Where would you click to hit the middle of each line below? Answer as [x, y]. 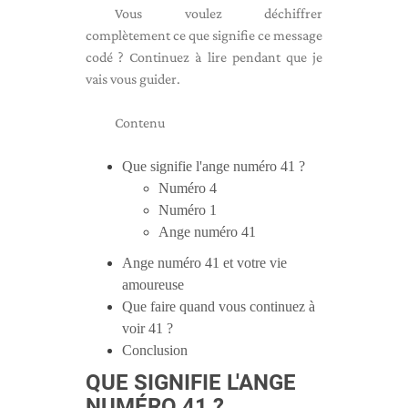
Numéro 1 [188, 210]
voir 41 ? [148, 328]
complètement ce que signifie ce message [204, 35]
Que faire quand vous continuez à [219, 306]
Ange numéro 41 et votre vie [204, 263]
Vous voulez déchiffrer [219, 13]
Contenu [140, 122]
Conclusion [155, 350]
